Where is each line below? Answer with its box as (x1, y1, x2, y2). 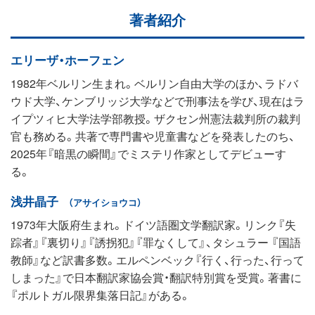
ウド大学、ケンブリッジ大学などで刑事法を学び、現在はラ (11, 91, 304, 109)
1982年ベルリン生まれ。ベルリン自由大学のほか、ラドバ (11, 74, 298, 91)
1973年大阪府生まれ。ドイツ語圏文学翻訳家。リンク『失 (11, 215, 296, 233)
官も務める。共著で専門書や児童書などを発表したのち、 (11, 127, 295, 144)
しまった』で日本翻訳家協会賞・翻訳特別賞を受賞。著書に (11, 268, 302, 285)
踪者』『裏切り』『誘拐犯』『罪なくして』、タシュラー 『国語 (11, 233, 301, 250)
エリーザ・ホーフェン (11, 50, 127, 68)
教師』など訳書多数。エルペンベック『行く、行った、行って (11, 250, 304, 268)
